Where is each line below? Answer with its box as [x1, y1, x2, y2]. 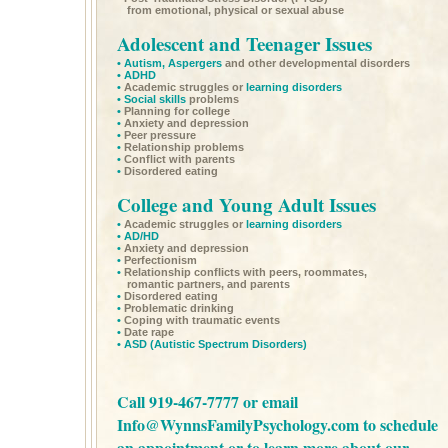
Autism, [124, 57, 165, 69]
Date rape [121, 326, 174, 338]
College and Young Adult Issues [117, 191, 376, 218]
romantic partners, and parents [124, 278, 290, 290]
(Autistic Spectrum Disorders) [150, 338, 307, 350]
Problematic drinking [121, 302, 234, 314]
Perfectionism [121, 254, 197, 266]
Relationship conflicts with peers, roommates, [121, 266, 367, 278]
